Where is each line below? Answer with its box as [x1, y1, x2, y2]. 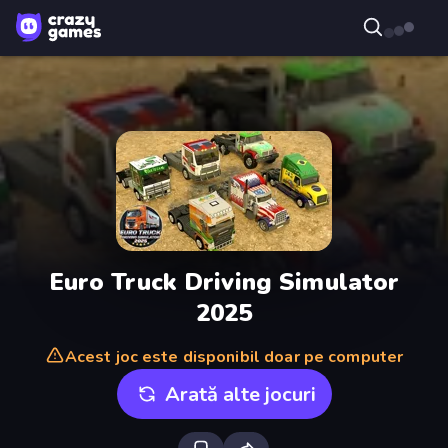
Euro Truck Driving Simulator [48, 265, 400, 298]
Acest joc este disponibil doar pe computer [64, 346, 404, 368]
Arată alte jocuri [164, 380, 316, 408]
